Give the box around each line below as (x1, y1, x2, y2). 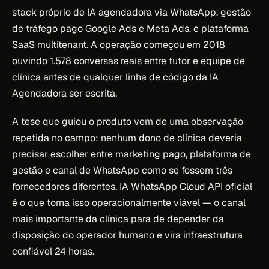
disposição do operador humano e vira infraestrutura (12, 228, 243, 241)
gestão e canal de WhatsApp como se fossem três (12, 163, 232, 177)
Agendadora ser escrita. (12, 86, 117, 100)
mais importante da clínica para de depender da (12, 212, 224, 225)
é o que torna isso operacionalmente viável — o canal (12, 196, 246, 209)
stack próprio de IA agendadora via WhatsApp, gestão (12, 5, 251, 19)
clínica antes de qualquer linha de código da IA (12, 70, 219, 83)
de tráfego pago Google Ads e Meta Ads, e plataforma (12, 22, 249, 35)
